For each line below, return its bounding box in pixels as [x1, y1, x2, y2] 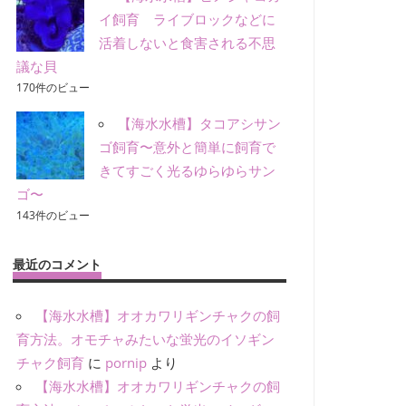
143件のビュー [16, 208, 91, 224]
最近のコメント [12, 256, 101, 274]
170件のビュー [16, 80, 91, 96]
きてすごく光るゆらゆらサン [99, 161, 276, 180]
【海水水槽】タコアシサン [118, 114, 282, 133]
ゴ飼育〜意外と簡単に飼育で [99, 138, 276, 157]
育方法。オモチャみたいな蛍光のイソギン [16, 329, 275, 348]
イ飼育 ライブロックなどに [99, 10, 276, 29]
